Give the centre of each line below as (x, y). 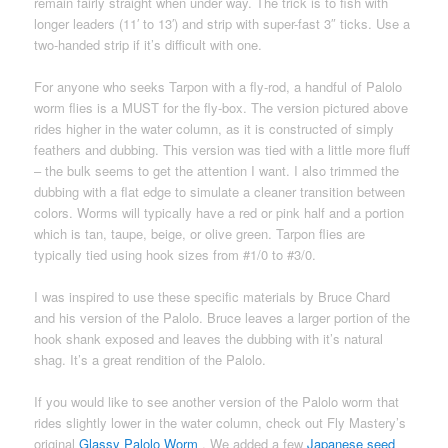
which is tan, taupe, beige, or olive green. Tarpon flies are (200, 233)
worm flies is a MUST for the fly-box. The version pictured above (221, 107)
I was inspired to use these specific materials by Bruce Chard (212, 296)
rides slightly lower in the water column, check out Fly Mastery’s (220, 423)
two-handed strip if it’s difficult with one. (148, 44)
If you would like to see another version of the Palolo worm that (217, 402)
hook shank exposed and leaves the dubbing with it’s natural (209, 338)
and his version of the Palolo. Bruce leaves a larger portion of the (222, 317)
